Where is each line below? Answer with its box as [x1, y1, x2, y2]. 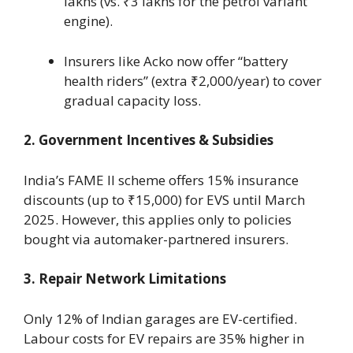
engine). [64, 12, 113, 31]
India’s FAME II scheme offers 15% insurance [24, 170, 299, 189]
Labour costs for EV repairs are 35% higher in [24, 329, 304, 347]
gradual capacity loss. [64, 91, 201, 110]
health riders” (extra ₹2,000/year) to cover [64, 71, 321, 90]
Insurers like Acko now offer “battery [64, 51, 288, 70]
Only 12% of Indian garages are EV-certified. [24, 309, 297, 328]
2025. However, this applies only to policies [24, 210, 292, 229]
